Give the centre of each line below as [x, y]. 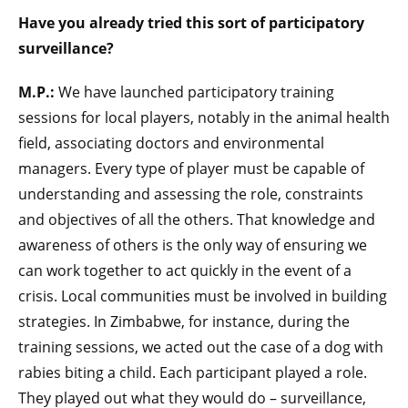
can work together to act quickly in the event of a [185, 270]
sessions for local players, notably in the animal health [204, 117]
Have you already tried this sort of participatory [191, 22]
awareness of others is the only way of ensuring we [193, 245]
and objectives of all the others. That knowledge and [197, 219]
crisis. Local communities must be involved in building [203, 296]
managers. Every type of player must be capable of [191, 168]
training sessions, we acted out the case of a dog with [201, 347]
